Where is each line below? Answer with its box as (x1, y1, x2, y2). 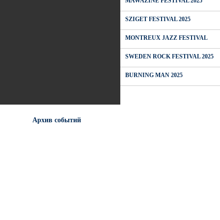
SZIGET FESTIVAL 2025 (125, 16, 191, 23)
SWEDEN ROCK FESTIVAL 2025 (125, 53, 214, 60)
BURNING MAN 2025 (125, 72, 183, 79)
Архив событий (32, 116, 81, 124)
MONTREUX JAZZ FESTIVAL (125, 34, 208, 41)
